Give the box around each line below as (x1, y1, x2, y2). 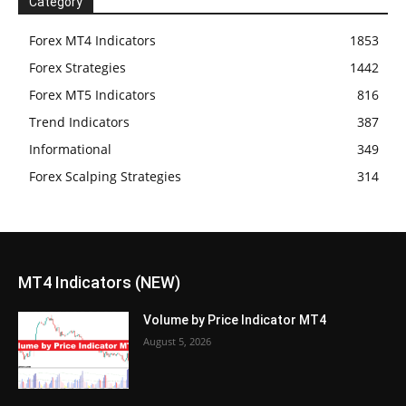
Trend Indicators (29, 112, 130, 130)
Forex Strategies (29, 58, 126, 76)
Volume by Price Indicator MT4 (143, 312, 327, 327)
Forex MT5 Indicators (29, 85, 156, 103)
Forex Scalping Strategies (29, 167, 181, 185)
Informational (29, 140, 111, 158)
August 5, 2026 (143, 333, 212, 348)
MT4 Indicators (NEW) (18, 272, 180, 292)
